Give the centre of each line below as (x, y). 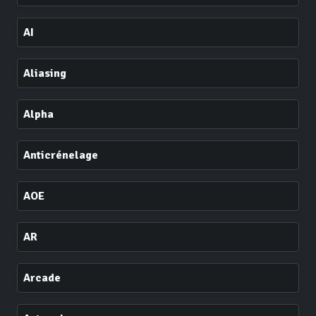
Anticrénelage (61, 155)
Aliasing (45, 73)
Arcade (42, 278)
